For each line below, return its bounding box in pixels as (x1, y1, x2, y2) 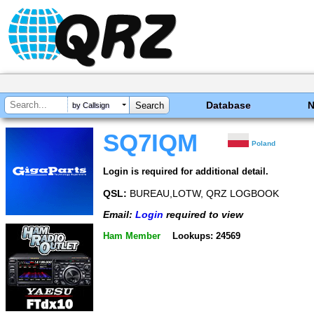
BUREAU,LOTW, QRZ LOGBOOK (127, 187, 279, 199)
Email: (103, 209, 135, 221)
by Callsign (72, 101, 109, 110)
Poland (252, 139, 276, 147)
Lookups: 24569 (172, 230, 240, 241)
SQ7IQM (103, 130, 198, 156)
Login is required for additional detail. (103, 165, 268, 177)
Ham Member (103, 230, 161, 241)
